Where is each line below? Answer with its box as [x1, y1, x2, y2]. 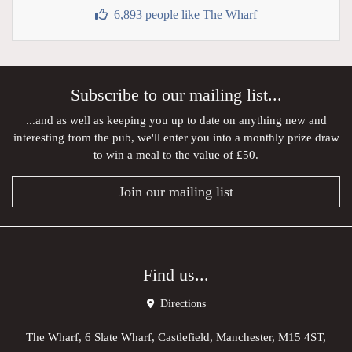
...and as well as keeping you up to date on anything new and [25, 113, 327, 127]
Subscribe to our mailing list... [70, 86, 282, 105]
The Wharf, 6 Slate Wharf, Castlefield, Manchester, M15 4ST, [26, 330, 326, 344]
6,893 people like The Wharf [114, 8, 257, 22]
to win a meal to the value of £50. [93, 148, 258, 162]
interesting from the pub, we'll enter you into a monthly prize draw [13, 130, 339, 145]
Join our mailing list [119, 184, 233, 200]
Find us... [143, 266, 209, 285]
